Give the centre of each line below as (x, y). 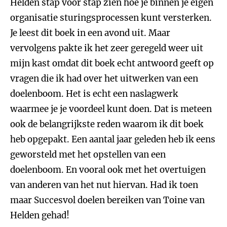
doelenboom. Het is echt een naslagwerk (94, 94)
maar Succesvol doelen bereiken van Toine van (107, 200)
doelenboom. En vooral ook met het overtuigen (108, 170)
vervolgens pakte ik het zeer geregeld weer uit (107, 48)
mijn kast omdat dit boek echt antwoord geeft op (112, 63)
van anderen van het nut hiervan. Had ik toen (104, 185)
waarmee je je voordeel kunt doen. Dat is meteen (111, 109)
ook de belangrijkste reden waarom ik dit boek (107, 124)
